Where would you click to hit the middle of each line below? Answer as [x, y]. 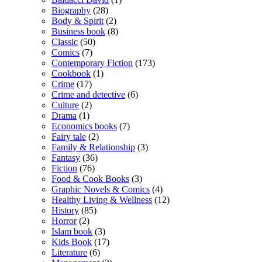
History [65, 210]
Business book [78, 31]
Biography [71, 10]
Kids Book [72, 242]
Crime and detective [88, 94]
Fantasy [66, 157]
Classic [65, 42]
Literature [69, 252]
